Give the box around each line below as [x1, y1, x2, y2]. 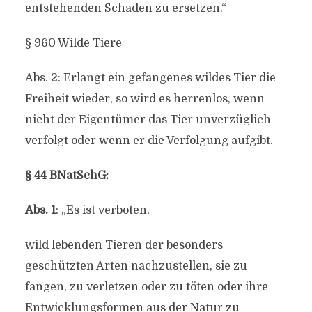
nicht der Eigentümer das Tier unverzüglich [24, 114, 271, 126]
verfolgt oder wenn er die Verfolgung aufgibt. [24, 134, 273, 147]
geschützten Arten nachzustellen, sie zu [24, 260, 247, 272]
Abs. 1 [24, 204, 56, 217]
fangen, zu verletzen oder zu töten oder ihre [24, 281, 268, 293]
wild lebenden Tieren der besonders [24, 239, 223, 251]
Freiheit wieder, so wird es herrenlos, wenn [24, 93, 265, 105]
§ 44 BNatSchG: [24, 169, 109, 182]
